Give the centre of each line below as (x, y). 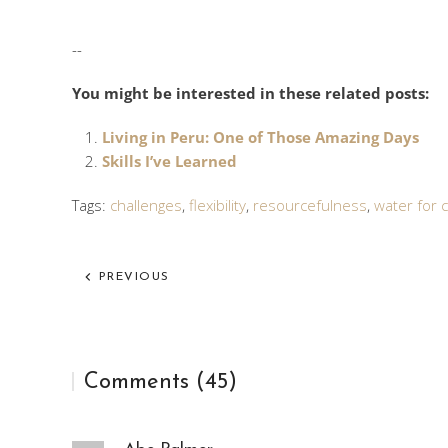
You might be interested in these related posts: (250, 92)
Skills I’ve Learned (169, 160)
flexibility (217, 204)
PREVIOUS (131, 276)
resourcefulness (310, 204)
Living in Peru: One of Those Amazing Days (260, 136)
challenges (146, 204)
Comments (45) (160, 382)
